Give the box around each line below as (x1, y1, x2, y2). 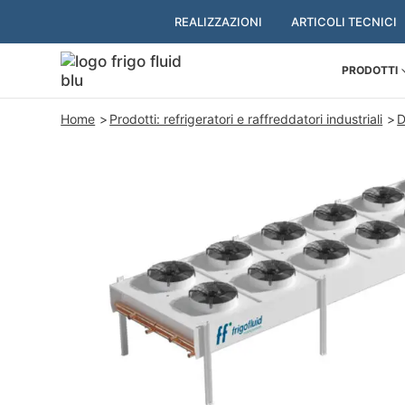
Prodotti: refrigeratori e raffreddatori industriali (109, 111, 383, 127)
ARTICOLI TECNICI (290, 14, 397, 29)
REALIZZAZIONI (174, 14, 262, 29)
